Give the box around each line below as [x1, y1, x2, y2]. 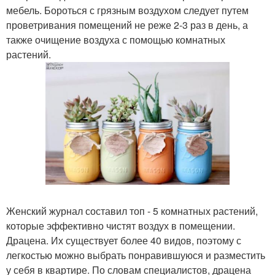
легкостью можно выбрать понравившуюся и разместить [6, 248, 265, 263]
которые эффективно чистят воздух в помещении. [6, 219, 235, 233]
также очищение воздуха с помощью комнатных [6, 33, 225, 47]
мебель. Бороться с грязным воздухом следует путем [6, 3, 249, 17]
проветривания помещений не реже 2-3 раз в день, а [6, 18, 248, 32]
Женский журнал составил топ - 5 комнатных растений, [6, 204, 258, 219]
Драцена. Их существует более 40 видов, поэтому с [6, 233, 241, 248]
